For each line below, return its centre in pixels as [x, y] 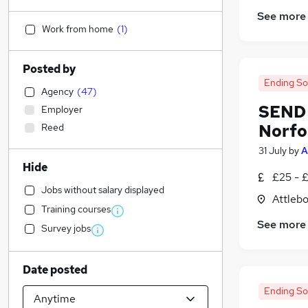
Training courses [76, 209]
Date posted [55, 270]
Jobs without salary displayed [103, 190]
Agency [57, 91]
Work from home [78, 29]
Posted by [49, 69]
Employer [62, 109]
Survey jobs [66, 228]
